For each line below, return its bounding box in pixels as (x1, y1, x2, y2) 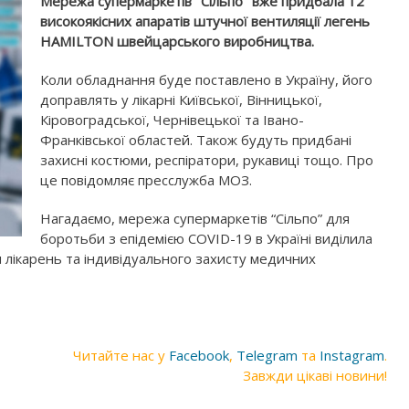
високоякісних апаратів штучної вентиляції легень (40, 12, 370, 30)
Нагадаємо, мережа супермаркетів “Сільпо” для (40, 209, 350, 227)
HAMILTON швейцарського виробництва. (40, 32, 314, 50)
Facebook (169, 346, 229, 364)
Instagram (320, 346, 384, 364)
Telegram (236, 346, 298, 364)
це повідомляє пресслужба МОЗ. (40, 171, 252, 189)
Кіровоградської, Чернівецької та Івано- (40, 110, 304, 129)
